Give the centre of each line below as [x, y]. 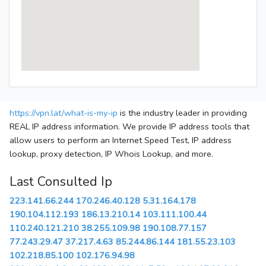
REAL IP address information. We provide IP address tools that [129, 127]
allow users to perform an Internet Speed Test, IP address [121, 140]
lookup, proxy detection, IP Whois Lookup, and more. [111, 154]
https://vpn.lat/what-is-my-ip [64, 113]
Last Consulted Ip [61, 182]
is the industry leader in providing [182, 113]
